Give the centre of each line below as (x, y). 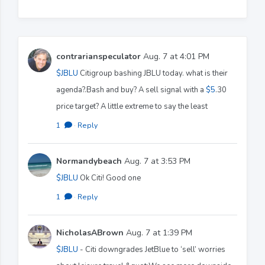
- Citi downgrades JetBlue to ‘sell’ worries (152, 249)
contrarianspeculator (98, 56)
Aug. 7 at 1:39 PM (158, 232)
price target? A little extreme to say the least (132, 106)
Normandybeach (89, 161)
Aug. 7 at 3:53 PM (156, 161)
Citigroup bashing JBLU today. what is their (153, 73)
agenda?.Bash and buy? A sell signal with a (131, 90)
